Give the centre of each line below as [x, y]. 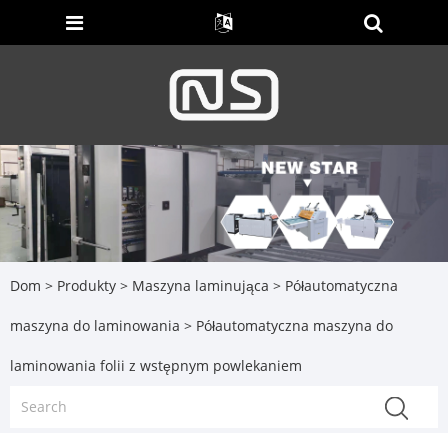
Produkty [86, 286]
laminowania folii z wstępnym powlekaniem [156, 366]
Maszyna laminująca [200, 286]
